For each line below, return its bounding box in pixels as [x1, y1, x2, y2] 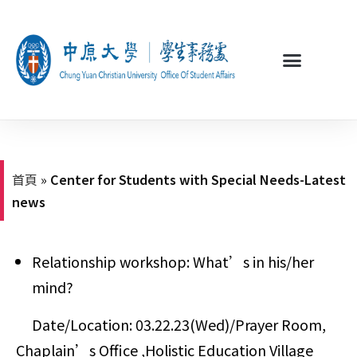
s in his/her [243, 251, 314, 272]
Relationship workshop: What [32, 251, 229, 272]
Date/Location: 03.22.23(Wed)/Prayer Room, [16, 314, 326, 335]
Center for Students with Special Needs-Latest [50, 170, 346, 189]
